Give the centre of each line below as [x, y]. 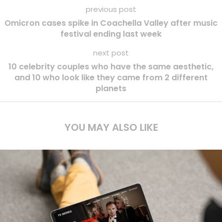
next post [111, 53]
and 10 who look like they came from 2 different [111, 78]
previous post [111, 9]
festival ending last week [111, 34]
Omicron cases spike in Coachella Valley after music [111, 23]
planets [111, 89]
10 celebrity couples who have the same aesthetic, [111, 67]
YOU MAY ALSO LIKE [111, 128]
